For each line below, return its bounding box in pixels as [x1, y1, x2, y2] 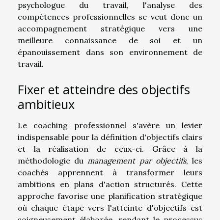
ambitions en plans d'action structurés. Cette [18, 179, 202, 190]
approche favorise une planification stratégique [18, 191, 202, 201]
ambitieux [18, 96, 75, 113]
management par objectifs [87, 156, 186, 166]
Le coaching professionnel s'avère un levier [18, 120, 202, 131]
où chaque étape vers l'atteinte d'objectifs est [18, 203, 202, 213]
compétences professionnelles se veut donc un [18, 12, 202, 22]
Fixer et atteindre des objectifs [18, 81, 190, 98]
